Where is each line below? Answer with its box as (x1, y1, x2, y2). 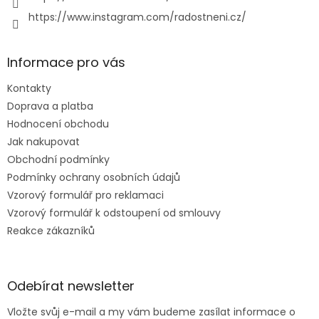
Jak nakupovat (7, 134, 80, 149)
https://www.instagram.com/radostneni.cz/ (28, 9, 246, 24)
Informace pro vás (7, 53, 125, 71)
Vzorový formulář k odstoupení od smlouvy (7, 205, 221, 220)
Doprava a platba (7, 98, 93, 113)
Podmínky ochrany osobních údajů (7, 169, 180, 184)
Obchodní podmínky (7, 152, 110, 167)
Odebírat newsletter (7, 276, 135, 295)
